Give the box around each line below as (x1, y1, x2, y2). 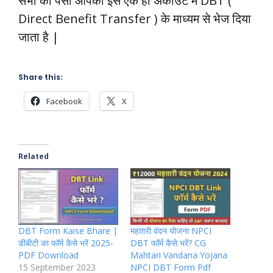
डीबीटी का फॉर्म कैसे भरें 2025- (18, 237, 113, 249)
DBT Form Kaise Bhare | (18, 225, 118, 237)
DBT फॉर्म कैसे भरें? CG (130, 237, 206, 249)
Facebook (46, 95, 82, 107)
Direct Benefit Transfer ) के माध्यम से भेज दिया (18, 10, 251, 27)
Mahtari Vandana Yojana (130, 249, 227, 261)
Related (18, 151, 49, 161)
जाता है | (18, 28, 59, 45)
